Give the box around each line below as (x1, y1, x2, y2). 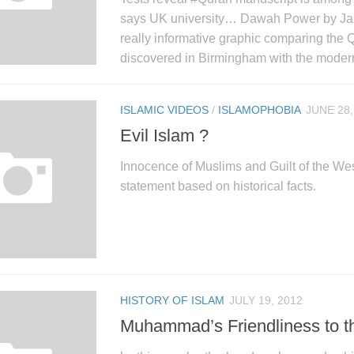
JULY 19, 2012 (229, 294, 303, 307)
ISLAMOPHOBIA (218, 104, 301, 117)
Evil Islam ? (120, 126, 209, 146)
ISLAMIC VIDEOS (120, 104, 209, 117)
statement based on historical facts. (120, 179, 335, 194)
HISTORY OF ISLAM (120, 294, 224, 307)
